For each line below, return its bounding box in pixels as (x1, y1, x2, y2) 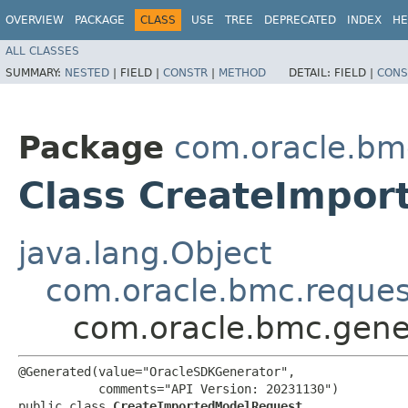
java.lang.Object (18, 234, 271, 271)
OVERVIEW (5, 14, 64, 26)
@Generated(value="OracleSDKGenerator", (18, 363, 295, 379)
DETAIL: (289, 66, 334, 79)
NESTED (65, 66, 109, 79)
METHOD (219, 66, 266, 79)
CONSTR (163, 66, 208, 79)
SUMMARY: (5, 66, 65, 79)
